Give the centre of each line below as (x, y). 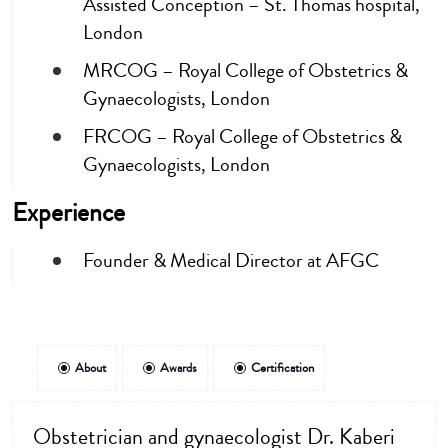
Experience (68, 213)
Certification (282, 368)
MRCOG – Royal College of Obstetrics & (245, 71)
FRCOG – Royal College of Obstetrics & (242, 137)
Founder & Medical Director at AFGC (231, 261)
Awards (178, 368)
